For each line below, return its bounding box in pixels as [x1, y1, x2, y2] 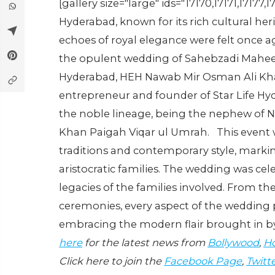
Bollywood [207, 236, 259, 249]
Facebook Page [164, 255, 242, 267]
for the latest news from [82, 236, 207, 249]
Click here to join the [59, 255, 164, 267]
